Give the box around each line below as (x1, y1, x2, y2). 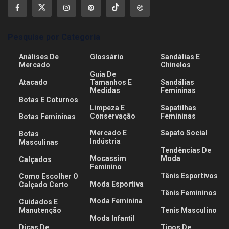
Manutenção (19, 206, 62, 215)
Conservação (89, 111, 135, 120)
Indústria (89, 137, 121, 146)
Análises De (19, 53, 59, 61)
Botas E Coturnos (19, 95, 79, 104)
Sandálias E (161, 53, 200, 61)
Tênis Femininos (161, 189, 217, 197)
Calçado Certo (19, 180, 69, 189)
